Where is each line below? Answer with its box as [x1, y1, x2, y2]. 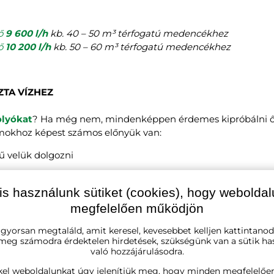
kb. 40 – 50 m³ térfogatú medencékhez [48, 27, 228, 39]
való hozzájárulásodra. [90, 245, 184, 257]
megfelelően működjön [70, 201, 204, 215]
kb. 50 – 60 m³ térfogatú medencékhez [51, 40, 231, 53]
